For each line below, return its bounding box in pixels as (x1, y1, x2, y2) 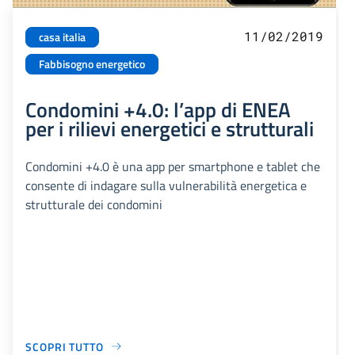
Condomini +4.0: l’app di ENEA (25, 93, 291, 125)
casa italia (39, 28, 86, 46)
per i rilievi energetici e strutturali (25, 112, 314, 144)
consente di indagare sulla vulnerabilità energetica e (25, 175, 307, 195)
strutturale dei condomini (25, 194, 162, 214)
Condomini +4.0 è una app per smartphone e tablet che (25, 156, 320, 176)
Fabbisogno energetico (39, 55, 145, 73)
